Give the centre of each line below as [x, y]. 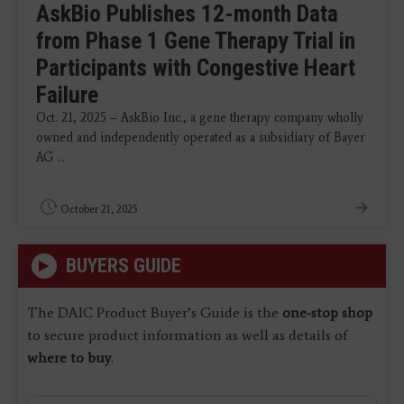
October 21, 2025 [99, 209]
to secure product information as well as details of [187, 335]
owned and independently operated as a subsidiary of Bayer [201, 137]
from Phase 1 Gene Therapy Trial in [196, 40]
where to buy [69, 357]
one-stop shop [327, 312]
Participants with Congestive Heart [196, 67]
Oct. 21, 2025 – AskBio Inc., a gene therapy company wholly [200, 117]
